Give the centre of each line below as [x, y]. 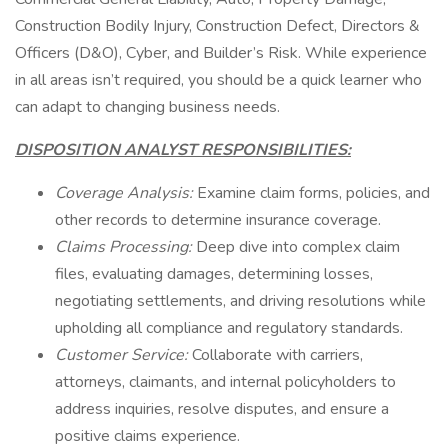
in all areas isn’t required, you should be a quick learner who [218, 80]
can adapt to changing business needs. [147, 107]
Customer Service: [123, 355]
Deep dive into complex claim [298, 247]
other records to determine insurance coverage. [218, 220]
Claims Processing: [125, 247]
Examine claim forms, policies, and [313, 193]
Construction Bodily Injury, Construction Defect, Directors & [217, 26]
